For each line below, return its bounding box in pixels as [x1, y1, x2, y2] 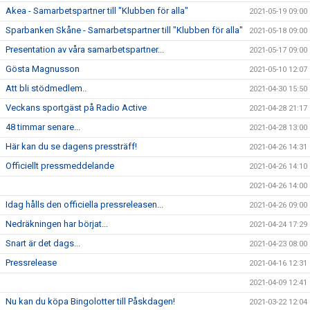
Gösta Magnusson [6, 64, 80, 74]
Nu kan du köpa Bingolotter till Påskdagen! [6, 296, 175, 307]
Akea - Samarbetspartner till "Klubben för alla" [6, 6, 188, 16]
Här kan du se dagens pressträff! [6, 141, 137, 152]
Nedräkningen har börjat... [6, 219, 108, 229]
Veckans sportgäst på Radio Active [6, 102, 147, 113]
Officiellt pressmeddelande [6, 161, 114, 171]
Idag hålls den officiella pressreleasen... [6, 199, 163, 210]
